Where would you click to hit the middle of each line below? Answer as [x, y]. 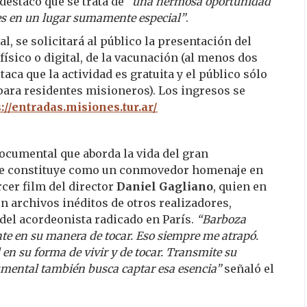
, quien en [240, 186]
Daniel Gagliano [165, 186]
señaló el [248, 268]
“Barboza [221, 219]
